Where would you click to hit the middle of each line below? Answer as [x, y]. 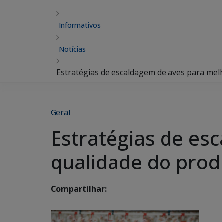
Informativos [80, 25]
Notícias [72, 49]
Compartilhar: [79, 189]
